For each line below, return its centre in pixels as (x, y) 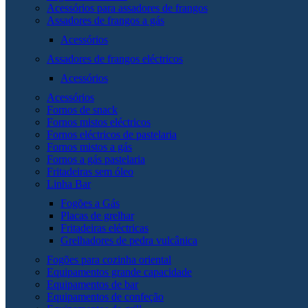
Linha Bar (69, 184)
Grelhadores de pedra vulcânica (129, 240)
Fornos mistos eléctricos (99, 122)
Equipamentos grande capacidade (119, 272)
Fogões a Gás (90, 203)
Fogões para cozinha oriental (109, 259)
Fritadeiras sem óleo (90, 171)
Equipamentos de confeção (105, 296)
